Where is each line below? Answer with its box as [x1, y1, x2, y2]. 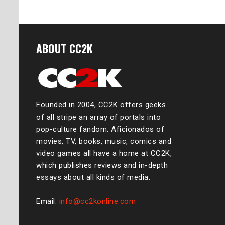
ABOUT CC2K [36, 40, 93, 56]
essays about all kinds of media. [36, 172, 150, 182]
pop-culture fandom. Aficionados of [36, 124, 164, 134]
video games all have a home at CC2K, [36, 148, 172, 158]
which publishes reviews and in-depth [36, 160, 168, 170]
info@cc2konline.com [59, 196, 136, 206]
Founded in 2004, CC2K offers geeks [36, 100, 166, 109]
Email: [36, 196, 59, 206]
